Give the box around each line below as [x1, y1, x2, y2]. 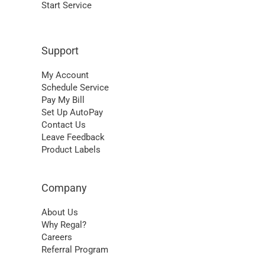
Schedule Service [41, 82, 109, 93]
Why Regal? [41, 219, 86, 231]
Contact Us [41, 119, 86, 131]
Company [41, 182, 87, 195]
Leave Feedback [41, 132, 105, 143]
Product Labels [41, 144, 101, 156]
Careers [41, 232, 72, 243]
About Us [41, 207, 78, 218]
